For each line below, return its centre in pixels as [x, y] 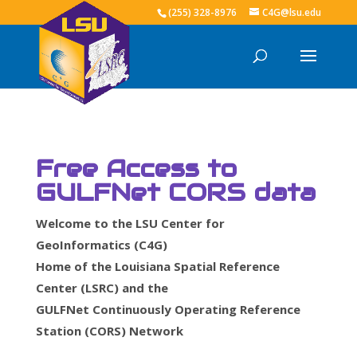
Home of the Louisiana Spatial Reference [157, 266]
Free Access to [136, 169]
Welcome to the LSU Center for [130, 223]
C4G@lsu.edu [292, 12]
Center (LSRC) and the [102, 288]
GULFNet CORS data [175, 192]
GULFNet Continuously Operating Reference [168, 309]
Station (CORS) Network [109, 331]
